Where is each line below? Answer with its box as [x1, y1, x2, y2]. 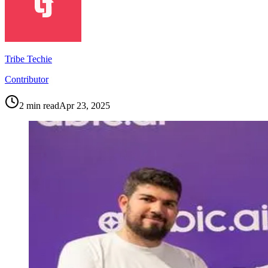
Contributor [5, 74, 48, 84]
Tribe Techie [5, 53, 52, 64]
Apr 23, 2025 [59, 100, 110, 111]
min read [24, 100, 59, 111]
